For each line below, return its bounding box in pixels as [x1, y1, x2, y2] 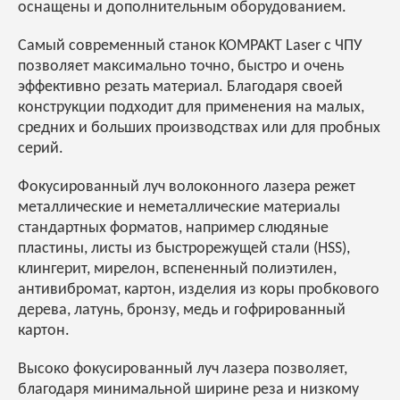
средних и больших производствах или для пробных [18, 120, 380, 137]
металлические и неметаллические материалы [18, 199, 340, 217]
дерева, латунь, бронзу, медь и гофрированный [18, 302, 346, 320]
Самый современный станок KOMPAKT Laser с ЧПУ [18, 37, 362, 55]
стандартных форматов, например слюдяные [18, 220, 329, 237]
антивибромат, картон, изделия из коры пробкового [18, 281, 379, 299]
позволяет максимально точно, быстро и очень [18, 58, 344, 76]
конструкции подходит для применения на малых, [18, 99, 364, 117]
